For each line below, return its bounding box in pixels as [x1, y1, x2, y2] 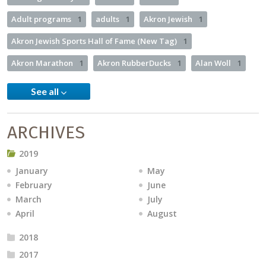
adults [96, 13, 121, 24]
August [147, 207, 177, 219]
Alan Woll [195, 57, 233, 68]
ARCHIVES [7, 121, 85, 143]
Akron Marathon [11, 57, 75, 68]
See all [31, 85, 61, 97]
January [15, 164, 48, 176]
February [15, 179, 52, 191]
